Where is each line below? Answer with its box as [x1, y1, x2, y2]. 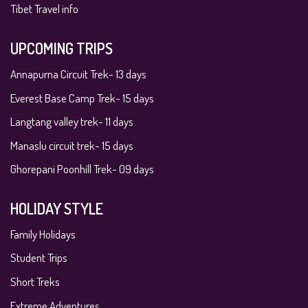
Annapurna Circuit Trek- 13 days [10, 66, 146, 81]
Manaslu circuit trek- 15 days [10, 137, 133, 153]
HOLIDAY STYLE [10, 199, 103, 219]
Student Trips [10, 250, 67, 265]
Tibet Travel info [10, 1, 78, 16]
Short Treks [10, 274, 60, 289]
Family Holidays [10, 226, 76, 241]
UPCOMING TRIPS [10, 38, 113, 58]
